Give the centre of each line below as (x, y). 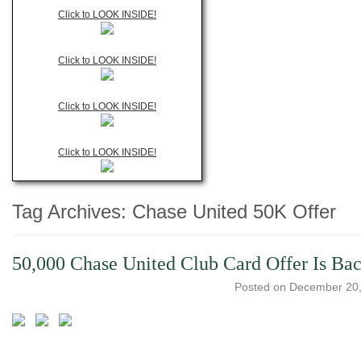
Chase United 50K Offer (234, 212)
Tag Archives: (72, 212)
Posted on (261, 287)
